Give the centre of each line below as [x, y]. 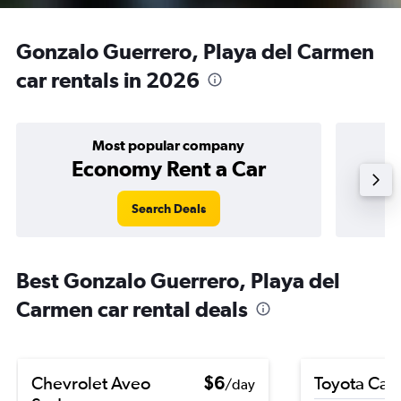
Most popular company [169, 145]
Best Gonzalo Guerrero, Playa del [178, 280]
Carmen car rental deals [132, 309]
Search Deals [168, 209]
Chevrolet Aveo [91, 383]
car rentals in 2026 [108, 80]
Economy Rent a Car [168, 168]
